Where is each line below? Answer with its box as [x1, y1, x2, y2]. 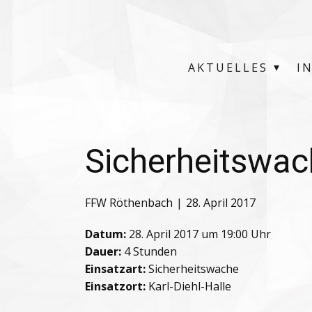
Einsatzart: [85, 261, 146, 276]
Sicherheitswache [146, 261, 239, 276]
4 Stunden [121, 244, 177, 259]
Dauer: [85, 244, 121, 259]
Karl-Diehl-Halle [146, 279, 231, 294]
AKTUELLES [188, 60, 268, 75]
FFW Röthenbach [85, 195, 173, 211]
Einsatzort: [85, 279, 146, 294]
